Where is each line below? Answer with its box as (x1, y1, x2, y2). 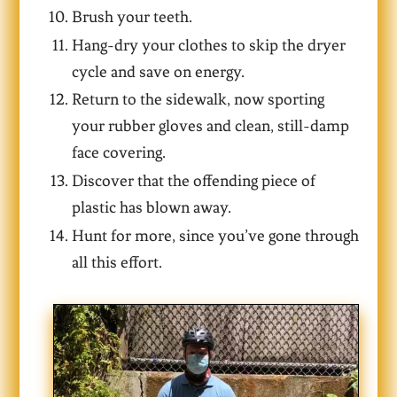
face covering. (72, 143, 167, 163)
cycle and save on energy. (72, 61, 245, 82)
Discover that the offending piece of (72, 171, 316, 191)
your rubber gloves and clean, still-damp (72, 116, 350, 136)
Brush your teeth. (72, 6, 193, 27)
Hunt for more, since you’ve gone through (72, 226, 360, 246)
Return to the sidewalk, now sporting (72, 90, 325, 110)
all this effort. (72, 253, 163, 273)
